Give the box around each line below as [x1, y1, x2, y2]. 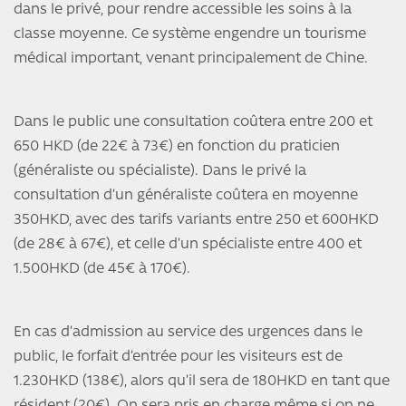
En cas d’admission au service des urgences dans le [14, 325, 362, 341]
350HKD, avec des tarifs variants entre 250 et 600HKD [14, 213, 379, 228]
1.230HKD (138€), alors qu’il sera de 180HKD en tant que [14, 374, 390, 390]
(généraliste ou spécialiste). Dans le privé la [14, 164, 306, 179]
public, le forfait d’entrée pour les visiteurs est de [14, 350, 343, 365]
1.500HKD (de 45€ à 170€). [14, 262, 190, 277]
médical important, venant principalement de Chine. [14, 52, 368, 67]
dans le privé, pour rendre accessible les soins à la [14, 3, 352, 18]
